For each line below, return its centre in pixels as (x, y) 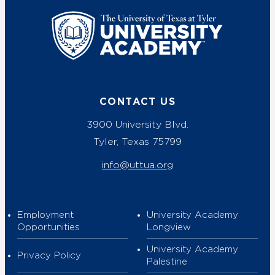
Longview (169, 227)
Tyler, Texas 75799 (137, 141)
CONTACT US (137, 102)
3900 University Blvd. (137, 124)
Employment (45, 215)
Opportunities (48, 227)
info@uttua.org (137, 165)
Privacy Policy (49, 255)
